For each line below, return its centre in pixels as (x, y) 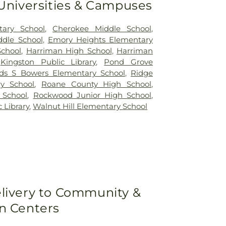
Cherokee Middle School (102, 28)
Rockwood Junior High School (92, 95)
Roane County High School (97, 84)
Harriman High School (69, 50)
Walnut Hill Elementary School (90, 106)
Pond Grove (129, 62)
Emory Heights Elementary (100, 39)
